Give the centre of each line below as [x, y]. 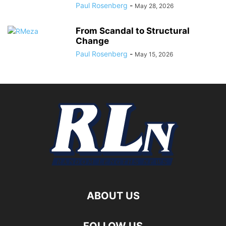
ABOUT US [113, 196]
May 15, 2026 [154, 54]
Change [92, 41]
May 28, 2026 [154, 6]
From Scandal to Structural [133, 31]
